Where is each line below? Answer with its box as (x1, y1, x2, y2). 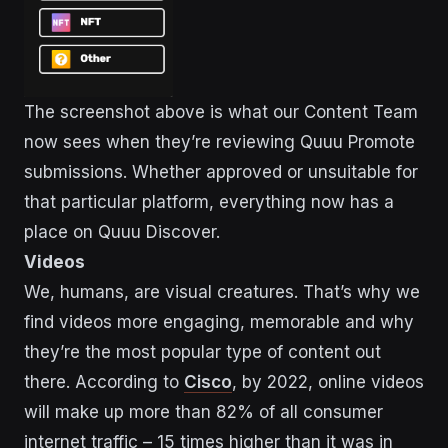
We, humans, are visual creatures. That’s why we (24, 282, 420, 303)
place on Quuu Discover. (24, 222, 220, 243)
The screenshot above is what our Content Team (24, 102, 418, 123)
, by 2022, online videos (232, 372, 424, 393)
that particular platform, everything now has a (24, 192, 394, 213)
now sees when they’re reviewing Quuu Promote (24, 132, 415, 153)
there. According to (24, 372, 184, 393)
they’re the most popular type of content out (24, 342, 381, 363)
